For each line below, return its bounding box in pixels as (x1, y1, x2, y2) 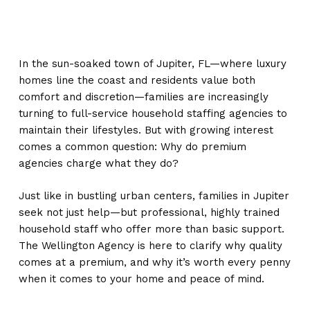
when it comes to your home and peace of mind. (18, 272, 264, 285)
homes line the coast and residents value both (18, 74, 255, 86)
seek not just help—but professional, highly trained (18, 206, 280, 219)
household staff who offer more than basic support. (18, 222, 284, 235)
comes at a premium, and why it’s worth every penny (18, 255, 291, 268)
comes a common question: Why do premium (18, 140, 246, 153)
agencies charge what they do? (18, 157, 179, 170)
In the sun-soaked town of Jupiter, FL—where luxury (18, 57, 286, 70)
